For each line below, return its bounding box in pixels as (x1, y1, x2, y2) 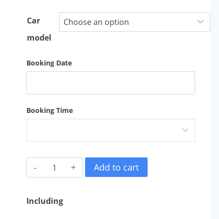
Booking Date (26, 58, 72, 67)
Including (26, 195, 63, 206)
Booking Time (26, 105, 73, 115)
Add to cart (94, 161, 139, 173)
